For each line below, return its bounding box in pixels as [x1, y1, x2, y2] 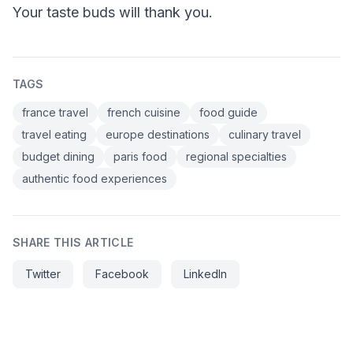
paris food [113, 150, 167, 164]
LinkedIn [184, 267, 227, 281]
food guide [199, 106, 258, 120]
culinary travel [229, 128, 301, 142]
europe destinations [106, 128, 210, 142]
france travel [22, 106, 88, 120]
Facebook [95, 267, 149, 281]
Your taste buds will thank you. [13, 4, 213, 21]
